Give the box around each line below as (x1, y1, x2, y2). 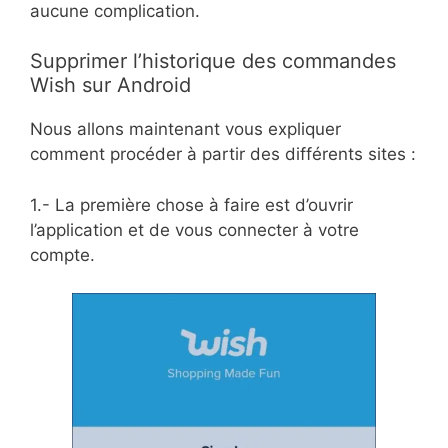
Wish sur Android (30, 73, 191, 98)
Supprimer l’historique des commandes (30, 49, 396, 74)
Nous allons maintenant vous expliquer (30, 119, 341, 140)
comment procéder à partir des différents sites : (30, 144, 416, 165)
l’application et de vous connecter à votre (30, 219, 359, 240)
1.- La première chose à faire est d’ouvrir (30, 194, 353, 215)
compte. (30, 244, 95, 265)
